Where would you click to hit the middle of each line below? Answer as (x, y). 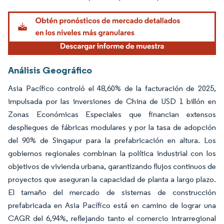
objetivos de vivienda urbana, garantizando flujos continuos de (112, 166)
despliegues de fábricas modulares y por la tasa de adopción (112, 127)
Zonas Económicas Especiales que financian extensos (112, 114)
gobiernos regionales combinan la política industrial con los (112, 153)
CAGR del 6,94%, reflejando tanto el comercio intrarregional (112, 218)
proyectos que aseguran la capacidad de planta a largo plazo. (112, 179)
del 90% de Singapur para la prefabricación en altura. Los (112, 140)
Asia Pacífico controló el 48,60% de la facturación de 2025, (112, 88)
